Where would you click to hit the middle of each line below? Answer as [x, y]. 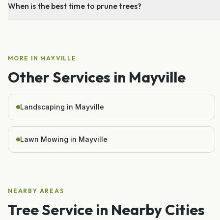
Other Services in [68, 77]
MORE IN [24, 58]
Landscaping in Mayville [62, 107]
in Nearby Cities [149, 209]
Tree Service [50, 209]
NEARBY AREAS [36, 191]
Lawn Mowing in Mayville [64, 139]
